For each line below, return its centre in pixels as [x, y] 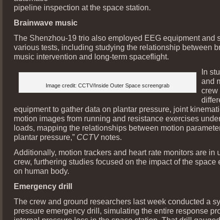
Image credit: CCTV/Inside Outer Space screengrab [108, 85]
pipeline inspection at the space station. [82, 7]
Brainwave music [46, 22]
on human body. [41, 171]
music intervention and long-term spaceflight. [91, 56]
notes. [111, 137]
